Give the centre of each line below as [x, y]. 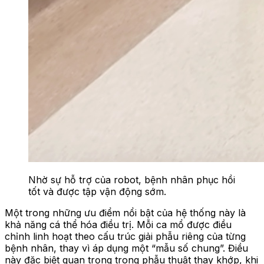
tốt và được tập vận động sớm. [97, 191]
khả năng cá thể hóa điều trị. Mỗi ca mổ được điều [118, 224]
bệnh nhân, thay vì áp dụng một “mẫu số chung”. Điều [126, 248]
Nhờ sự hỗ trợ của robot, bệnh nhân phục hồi [132, 179]
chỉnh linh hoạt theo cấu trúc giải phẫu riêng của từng [125, 236]
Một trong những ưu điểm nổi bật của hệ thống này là [125, 212]
